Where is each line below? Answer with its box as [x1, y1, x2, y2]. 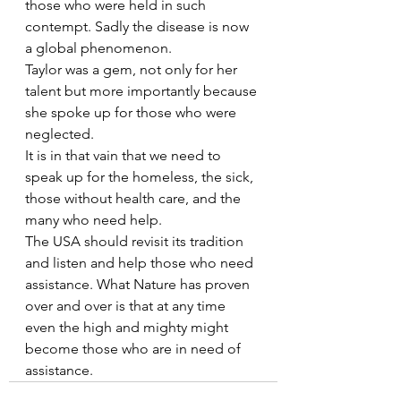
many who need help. [25, 211, 162, 228]
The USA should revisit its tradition [25, 233, 247, 250]
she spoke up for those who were [25, 104, 240, 121]
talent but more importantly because [25, 82, 260, 99]
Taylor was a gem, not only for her [25, 61, 241, 78]
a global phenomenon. [25, 39, 172, 56]
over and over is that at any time [25, 297, 229, 314]
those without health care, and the [25, 190, 244, 207]
